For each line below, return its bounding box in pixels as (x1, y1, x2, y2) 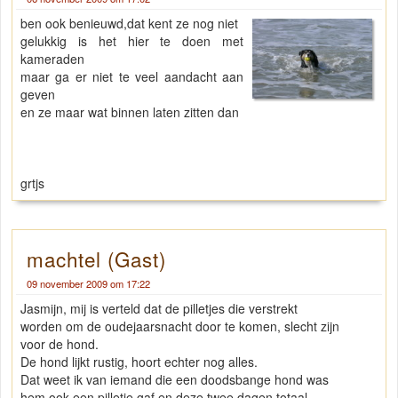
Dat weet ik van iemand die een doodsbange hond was (20, 370, 329, 389)
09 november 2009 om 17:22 (27, 276, 150, 291)
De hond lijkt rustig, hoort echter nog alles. (20, 353, 258, 371)
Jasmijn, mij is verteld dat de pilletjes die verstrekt (20, 299, 298, 318)
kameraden (20, 50, 84, 68)
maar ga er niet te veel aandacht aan (20, 68, 244, 86)
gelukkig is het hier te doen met (20, 32, 244, 51)
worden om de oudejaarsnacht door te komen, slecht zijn (20, 317, 339, 336)
